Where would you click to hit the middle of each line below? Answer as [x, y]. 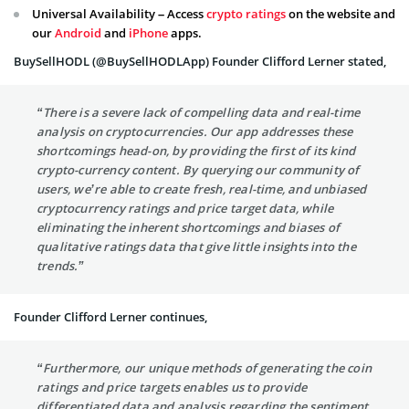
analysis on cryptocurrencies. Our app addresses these [195, 131]
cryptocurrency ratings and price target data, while [185, 208]
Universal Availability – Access [119, 14]
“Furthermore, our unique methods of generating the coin [204, 368]
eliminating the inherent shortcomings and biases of [189, 227]
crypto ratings [246, 14]
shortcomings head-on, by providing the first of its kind [196, 151]
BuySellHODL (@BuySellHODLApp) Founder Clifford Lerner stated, [200, 61]
